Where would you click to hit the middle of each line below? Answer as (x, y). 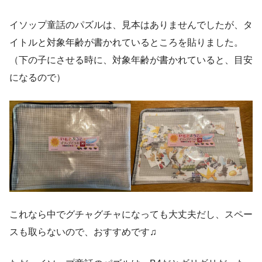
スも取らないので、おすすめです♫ (83, 232)
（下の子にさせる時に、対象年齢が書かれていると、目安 (131, 60)
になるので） (37, 78)
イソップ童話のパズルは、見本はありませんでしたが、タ (131, 25)
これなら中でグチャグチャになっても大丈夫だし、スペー (131, 215)
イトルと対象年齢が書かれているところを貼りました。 (126, 43)
